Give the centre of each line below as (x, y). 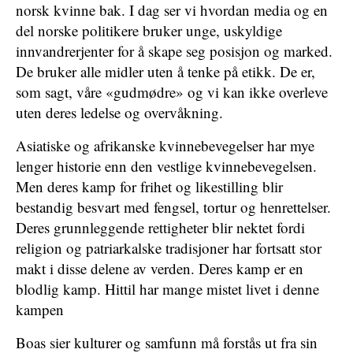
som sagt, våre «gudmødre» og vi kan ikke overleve (172, 92)
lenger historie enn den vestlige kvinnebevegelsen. (166, 166)
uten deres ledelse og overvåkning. (119, 112)
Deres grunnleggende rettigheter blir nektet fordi (160, 227)
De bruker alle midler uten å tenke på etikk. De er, (165, 71)
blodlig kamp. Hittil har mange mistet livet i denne (167, 289)
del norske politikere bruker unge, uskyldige (149, 30)
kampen (40, 309)
